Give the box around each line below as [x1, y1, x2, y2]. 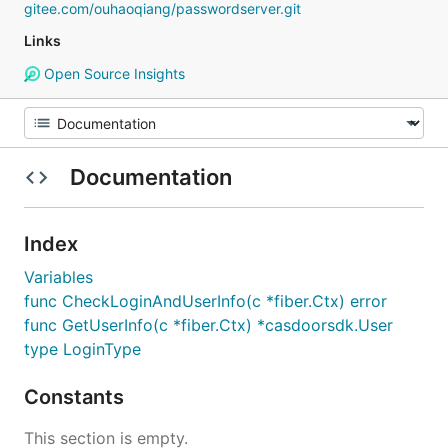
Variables [24, 267, 93, 287]
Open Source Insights [39, 65, 185, 82]
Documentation [64, 164, 237, 190]
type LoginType [24, 339, 141, 359]
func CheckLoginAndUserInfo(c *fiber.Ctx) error [24, 291, 387, 311]
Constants [24, 385, 129, 409]
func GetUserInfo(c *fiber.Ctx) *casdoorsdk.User [24, 315, 393, 335]
